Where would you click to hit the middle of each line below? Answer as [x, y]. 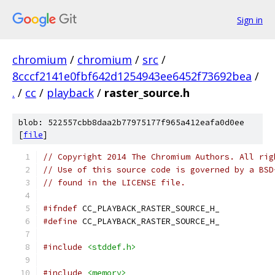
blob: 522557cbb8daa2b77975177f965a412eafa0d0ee [131, 122]
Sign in [250, 20]
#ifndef [60, 208]
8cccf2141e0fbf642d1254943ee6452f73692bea [132, 76]
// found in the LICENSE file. [114, 183]
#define [60, 221]
